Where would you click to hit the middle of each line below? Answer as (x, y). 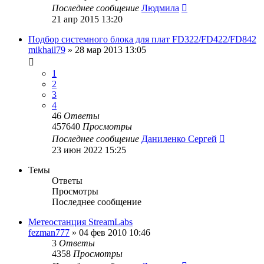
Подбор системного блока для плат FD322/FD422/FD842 (142, 39)
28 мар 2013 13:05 (110, 49)
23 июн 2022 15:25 (89, 150)
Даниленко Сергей (179, 138)
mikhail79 (47, 49)
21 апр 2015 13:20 (87, 19)
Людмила (160, 8)
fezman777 (49, 232)
